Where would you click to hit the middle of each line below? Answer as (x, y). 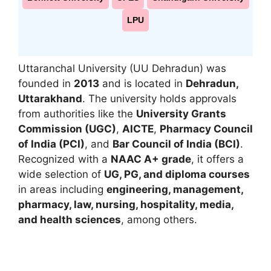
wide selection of (61, 174)
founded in (46, 83)
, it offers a (217, 159)
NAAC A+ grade (151, 159)
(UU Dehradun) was (176, 68)
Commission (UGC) (67, 129)
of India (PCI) (51, 144)
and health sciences (70, 219)
